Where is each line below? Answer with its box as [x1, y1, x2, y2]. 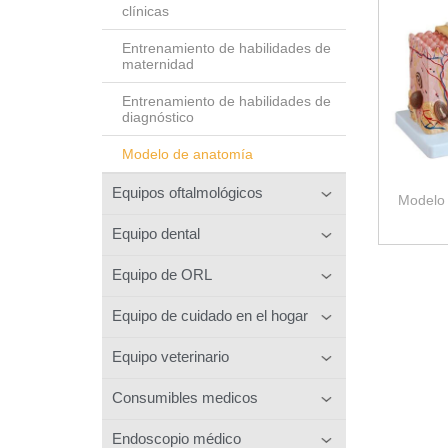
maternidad [122, 55, 194, 72]
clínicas [122, 2, 169, 19]
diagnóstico [122, 108, 194, 125]
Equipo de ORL [112, 265, 212, 283]
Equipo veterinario [112, 347, 229, 365]
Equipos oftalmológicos [112, 183, 263, 201]
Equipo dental [112, 224, 200, 242]
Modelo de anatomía [122, 145, 253, 162]
